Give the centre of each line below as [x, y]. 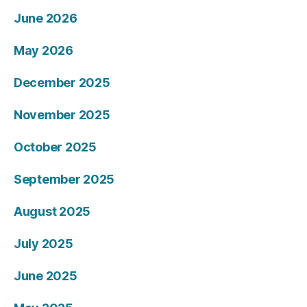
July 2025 [44, 244]
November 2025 [62, 115]
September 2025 [64, 179]
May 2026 [44, 50]
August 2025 [52, 211]
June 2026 [46, 18]
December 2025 [62, 83]
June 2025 [46, 276]
